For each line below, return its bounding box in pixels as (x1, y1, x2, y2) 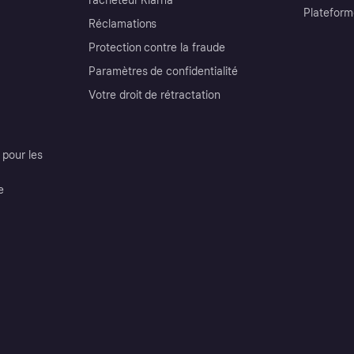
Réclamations (88, 17, 157, 31)
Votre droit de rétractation (88, 88, 220, 102)
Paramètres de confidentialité (88, 64, 238, 78)
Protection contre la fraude (88, 40, 225, 55)
